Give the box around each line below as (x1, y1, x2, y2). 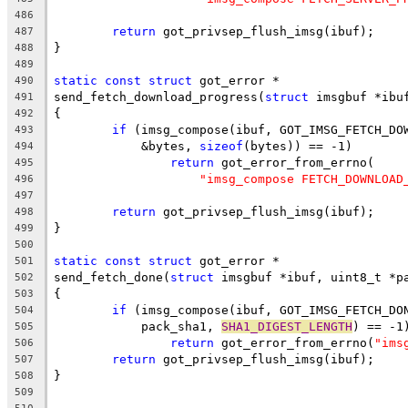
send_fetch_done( (54, 270, 170, 284)
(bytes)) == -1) (243, 138, 352, 153)
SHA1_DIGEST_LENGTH (221, 319, 352, 333)
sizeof (199, 138, 243, 153)
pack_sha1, (112, 319, 221, 333)
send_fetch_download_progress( (54, 89, 265, 104)
